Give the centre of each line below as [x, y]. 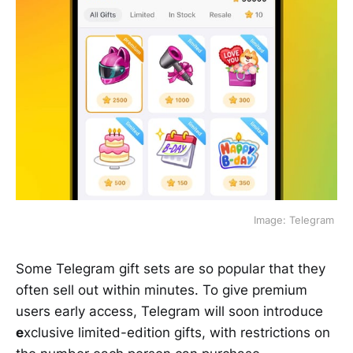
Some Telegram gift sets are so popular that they [171, 269]
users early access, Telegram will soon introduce [169, 312]
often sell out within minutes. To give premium [162, 290]
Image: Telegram [295, 220]
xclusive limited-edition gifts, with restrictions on [177, 333]
